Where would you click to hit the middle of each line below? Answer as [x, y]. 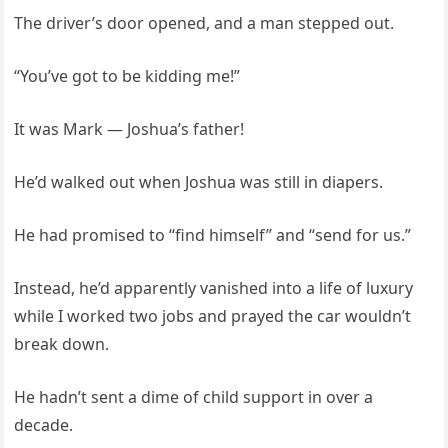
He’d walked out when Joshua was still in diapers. [199, 181]
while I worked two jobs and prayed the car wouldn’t [213, 315]
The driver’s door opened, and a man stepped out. [204, 22]
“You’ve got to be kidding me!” [127, 75]
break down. [62, 343]
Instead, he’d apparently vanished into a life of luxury [214, 287]
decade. [44, 424]
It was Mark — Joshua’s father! [129, 128]
